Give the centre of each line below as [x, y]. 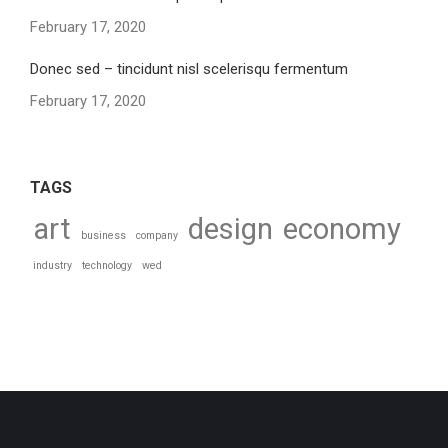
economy [342, 229]
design [230, 229]
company [157, 235]
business [103, 235]
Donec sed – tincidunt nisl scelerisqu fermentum [189, 69]
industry [52, 265]
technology [107, 265]
